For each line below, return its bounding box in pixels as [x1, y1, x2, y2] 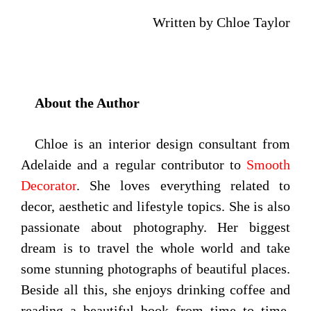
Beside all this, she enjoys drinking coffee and [21, 281, 290, 297]
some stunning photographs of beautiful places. [21, 260, 290, 276]
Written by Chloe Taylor [153, 14, 290, 30]
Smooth [246, 156, 290, 172]
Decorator [21, 177, 76, 193]
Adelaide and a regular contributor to [21, 156, 246, 172]
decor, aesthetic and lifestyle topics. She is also [21, 198, 290, 214]
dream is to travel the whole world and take [21, 239, 290, 255]
